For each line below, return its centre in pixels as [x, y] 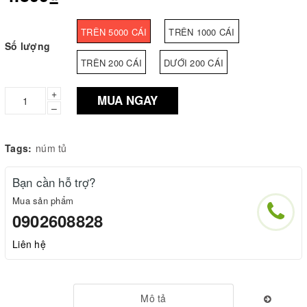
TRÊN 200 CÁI [111, 62]
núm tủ [51, 148]
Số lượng [27, 46]
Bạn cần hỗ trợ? [54, 182]
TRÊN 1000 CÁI [202, 32]
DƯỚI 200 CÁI [194, 62]
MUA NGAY [127, 100]
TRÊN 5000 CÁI [114, 32]
